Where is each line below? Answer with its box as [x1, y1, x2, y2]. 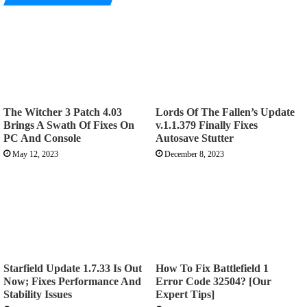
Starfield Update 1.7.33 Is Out [3, 262, 142, 275]
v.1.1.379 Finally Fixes [156, 119, 258, 131]
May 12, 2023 [12, 149, 58, 159]
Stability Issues [3, 288, 72, 301]
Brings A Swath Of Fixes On [3, 119, 134, 131]
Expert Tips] [156, 288, 214, 301]
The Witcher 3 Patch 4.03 [3, 106, 122, 118]
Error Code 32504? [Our [156, 275, 271, 288]
